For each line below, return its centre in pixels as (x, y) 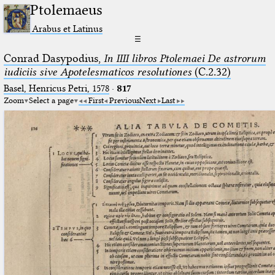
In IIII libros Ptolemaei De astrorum (184, 58)
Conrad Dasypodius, (53, 58)
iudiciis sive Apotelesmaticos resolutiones (97, 72)
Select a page (51, 100)
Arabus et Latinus (68, 28)
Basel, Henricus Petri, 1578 (56, 88)
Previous (124, 100)
